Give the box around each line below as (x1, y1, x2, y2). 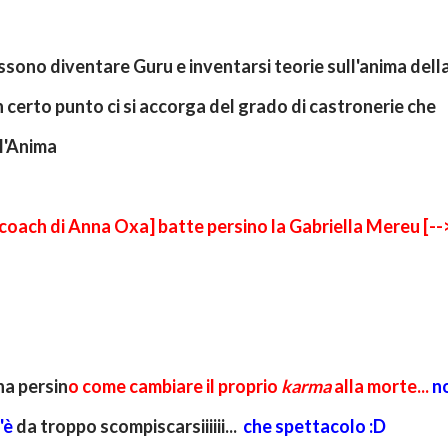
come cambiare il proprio (82, 375, 281, 397)
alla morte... (331, 375, 432, 397)
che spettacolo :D (243, 415, 386, 437)
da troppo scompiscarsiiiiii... (16, 415, 243, 437)
